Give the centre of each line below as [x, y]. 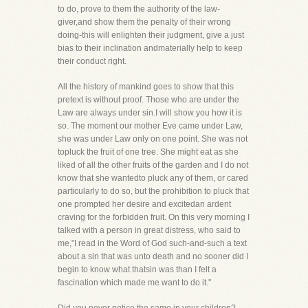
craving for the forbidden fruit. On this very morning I [154, 217]
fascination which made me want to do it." [134, 283]
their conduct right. [92, 61]
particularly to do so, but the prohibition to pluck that [153, 191]
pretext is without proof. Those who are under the [148, 100]
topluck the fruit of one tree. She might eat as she [148, 152]
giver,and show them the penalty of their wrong [144, 22]
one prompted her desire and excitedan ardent [144, 204]
